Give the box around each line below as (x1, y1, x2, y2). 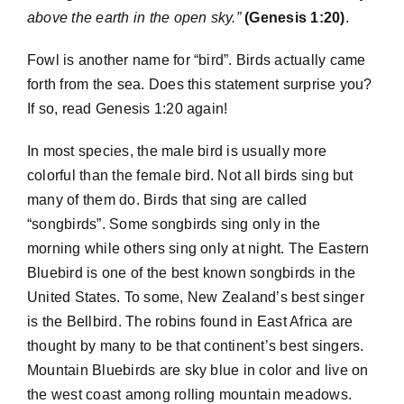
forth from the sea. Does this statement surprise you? (26, 76, 372, 92)
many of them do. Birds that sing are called (26, 191, 308, 207)
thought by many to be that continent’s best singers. (26, 337, 364, 353)
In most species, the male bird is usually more (26, 142, 327, 159)
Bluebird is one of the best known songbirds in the (26, 264, 355, 280)
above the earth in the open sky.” (26, 9, 241, 25)
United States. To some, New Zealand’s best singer (26, 289, 364, 305)
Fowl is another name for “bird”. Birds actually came (26, 51, 366, 68)
